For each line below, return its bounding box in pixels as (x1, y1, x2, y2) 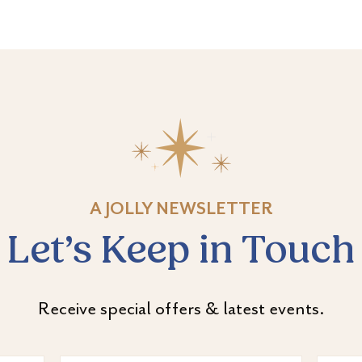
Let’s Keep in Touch (7, 234, 355, 272)
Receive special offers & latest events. (37, 297, 325, 320)
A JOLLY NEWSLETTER (89, 200, 273, 219)
